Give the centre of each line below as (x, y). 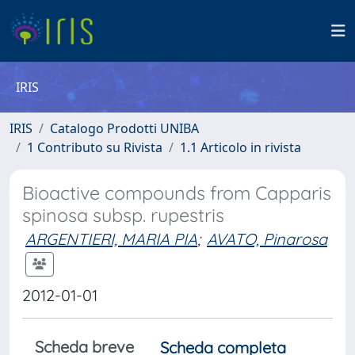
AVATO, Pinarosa (267, 239)
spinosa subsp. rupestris (123, 215)
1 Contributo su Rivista (95, 147)
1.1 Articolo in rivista (240, 147)
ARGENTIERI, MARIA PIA (111, 239)
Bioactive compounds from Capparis (177, 193)
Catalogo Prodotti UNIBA (124, 128)
